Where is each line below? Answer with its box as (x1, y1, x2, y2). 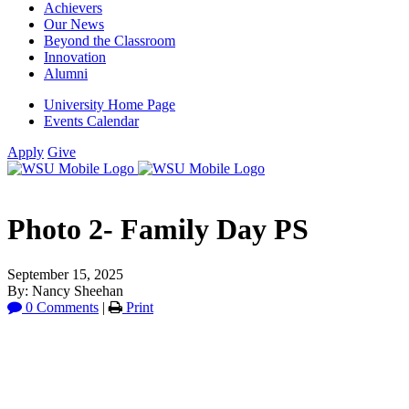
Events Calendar (44, 113, 139, 129)
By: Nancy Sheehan (7, 282, 123, 299)
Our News (44, 16, 104, 32)
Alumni (44, 66, 88, 81)
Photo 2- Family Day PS (7, 213, 309, 246)
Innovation (44, 49, 106, 65)
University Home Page (44, 97, 175, 112)
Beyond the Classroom (44, 33, 175, 48)
